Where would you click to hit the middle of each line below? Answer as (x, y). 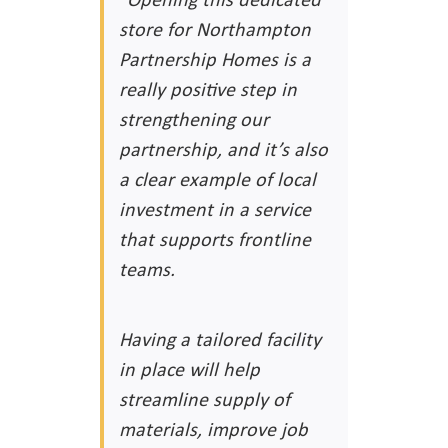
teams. (147, 269)
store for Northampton (215, 29)
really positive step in (208, 89)
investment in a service (215, 209)
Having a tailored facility (220, 339)
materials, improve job (213, 429)
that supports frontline (215, 239)
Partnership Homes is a (215, 59)
